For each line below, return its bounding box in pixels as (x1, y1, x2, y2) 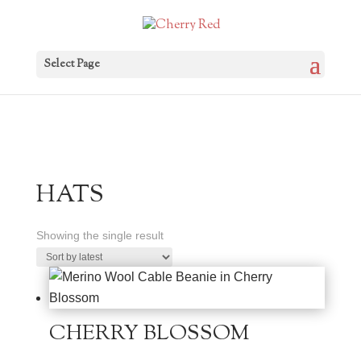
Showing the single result (35, 229, 164, 242)
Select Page (44, 56, 100, 73)
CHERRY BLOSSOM (48, 319, 249, 349)
